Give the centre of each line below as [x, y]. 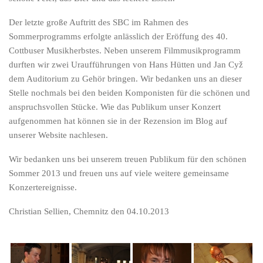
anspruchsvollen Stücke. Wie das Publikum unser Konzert [115, 107]
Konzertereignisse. [43, 187]
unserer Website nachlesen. [58, 135]
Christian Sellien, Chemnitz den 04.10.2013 [89, 211]
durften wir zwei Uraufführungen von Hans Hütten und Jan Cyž [126, 65]
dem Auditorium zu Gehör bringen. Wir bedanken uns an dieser [125, 79]
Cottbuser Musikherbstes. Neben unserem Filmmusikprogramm [125, 50]
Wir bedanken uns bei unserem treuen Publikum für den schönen [128, 159]
